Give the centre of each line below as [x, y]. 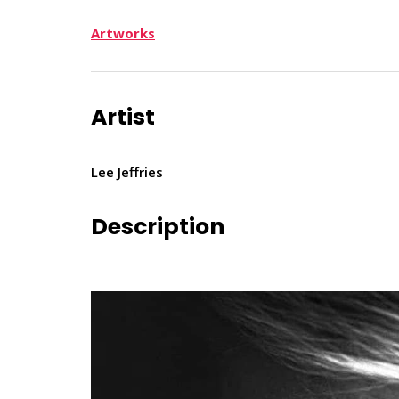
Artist [123, 117]
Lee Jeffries [127, 171]
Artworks [123, 33]
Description [158, 226]
